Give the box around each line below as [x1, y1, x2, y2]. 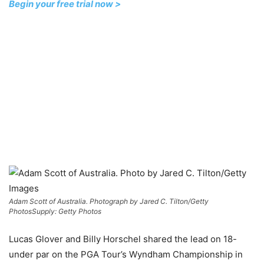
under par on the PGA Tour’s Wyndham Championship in [9, 248, 243, 260]
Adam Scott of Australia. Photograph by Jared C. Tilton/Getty [9, 196, 209, 206]
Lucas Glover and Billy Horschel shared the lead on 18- [9, 233, 237, 245]
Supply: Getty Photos [32, 206, 101, 216]
